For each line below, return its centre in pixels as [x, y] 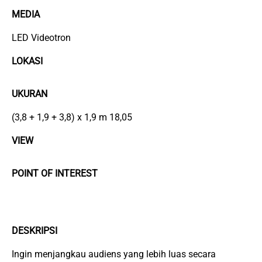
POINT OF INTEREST [55, 174]
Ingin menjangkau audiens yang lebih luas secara [114, 254]
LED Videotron [41, 38]
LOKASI [27, 61]
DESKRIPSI [35, 231]
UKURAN [30, 94]
